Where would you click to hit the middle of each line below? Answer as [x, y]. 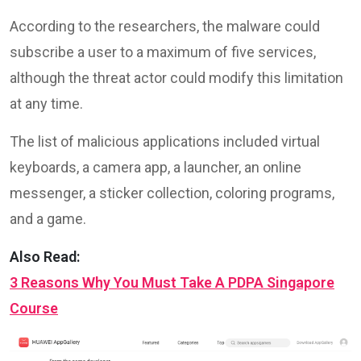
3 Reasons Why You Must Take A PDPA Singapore [172, 282]
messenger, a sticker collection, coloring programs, [172, 193]
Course [34, 308]
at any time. [46, 103]
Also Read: [45, 256]
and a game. [48, 218]
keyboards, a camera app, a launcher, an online [156, 167]
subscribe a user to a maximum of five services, [163, 52]
